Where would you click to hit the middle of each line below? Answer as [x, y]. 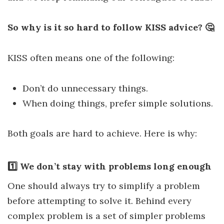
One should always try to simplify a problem [104, 186]
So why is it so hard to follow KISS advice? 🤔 [111, 27]
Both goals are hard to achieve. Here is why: [102, 133]
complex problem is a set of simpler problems [106, 216]
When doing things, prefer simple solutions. [118, 103]
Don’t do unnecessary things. [85, 88]
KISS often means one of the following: [91, 57]
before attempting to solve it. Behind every [99, 201]
